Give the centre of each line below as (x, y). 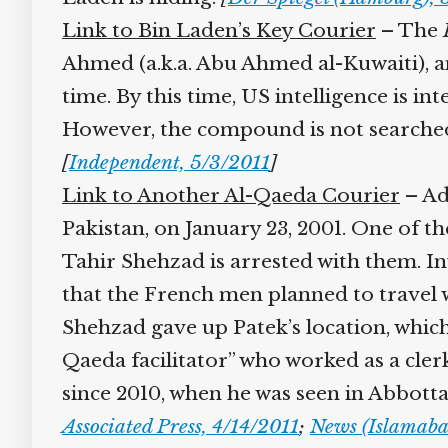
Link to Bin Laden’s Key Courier (211, 30)
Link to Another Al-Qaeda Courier (223, 195)
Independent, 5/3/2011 (162, 162)
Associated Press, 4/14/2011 (173, 426)
